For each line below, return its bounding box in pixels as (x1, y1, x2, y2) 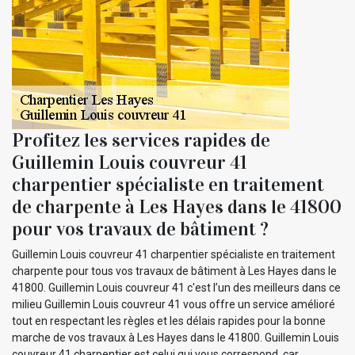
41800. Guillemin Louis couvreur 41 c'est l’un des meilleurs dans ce (12, 281, 341, 294)
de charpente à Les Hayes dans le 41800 (12, 194, 342, 219)
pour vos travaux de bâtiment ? (12, 216, 269, 241)
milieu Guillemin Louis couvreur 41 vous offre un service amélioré (12, 297, 335, 311)
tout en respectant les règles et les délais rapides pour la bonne (12, 314, 326, 327)
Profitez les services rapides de (12, 128, 270, 152)
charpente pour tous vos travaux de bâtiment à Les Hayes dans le (12, 264, 337, 277)
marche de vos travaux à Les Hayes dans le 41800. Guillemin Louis (12, 330, 339, 344)
